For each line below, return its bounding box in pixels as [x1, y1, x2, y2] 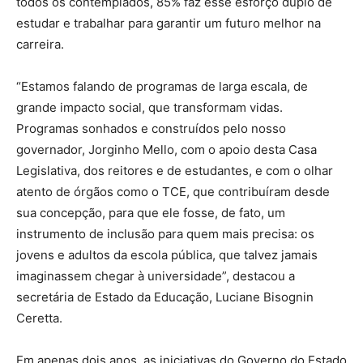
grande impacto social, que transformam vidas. [16, 99, 283, 115]
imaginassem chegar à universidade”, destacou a [16, 267, 295, 284]
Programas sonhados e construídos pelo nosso [16, 120, 286, 136]
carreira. [16, 36, 64, 52]
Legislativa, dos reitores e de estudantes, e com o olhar [16, 162, 333, 178]
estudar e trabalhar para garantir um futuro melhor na [16, 15, 321, 31]
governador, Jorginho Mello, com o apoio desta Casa [16, 141, 317, 157]
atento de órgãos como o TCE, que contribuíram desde [16, 183, 330, 199]
